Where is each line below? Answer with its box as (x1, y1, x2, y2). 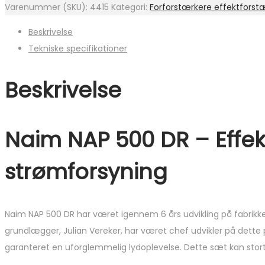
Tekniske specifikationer (28, 43, 127, 55)
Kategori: (111, 1, 150, 14)
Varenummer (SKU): (5, 1, 90, 14)
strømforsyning (5, 157, 167, 188)
